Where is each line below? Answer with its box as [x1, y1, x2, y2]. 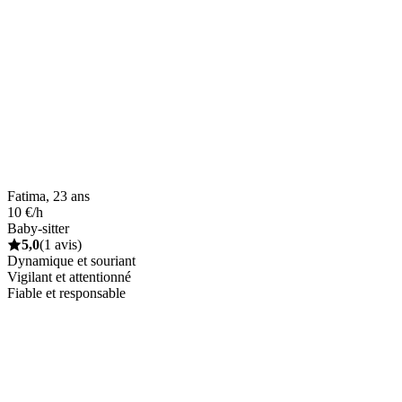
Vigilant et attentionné [7, 268, 131, 284]
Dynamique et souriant [7, 252, 135, 268]
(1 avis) [39, 236, 82, 252]
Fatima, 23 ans [7, 188, 90, 204]
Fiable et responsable [7, 284, 126, 301]
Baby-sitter [7, 220, 69, 236]
